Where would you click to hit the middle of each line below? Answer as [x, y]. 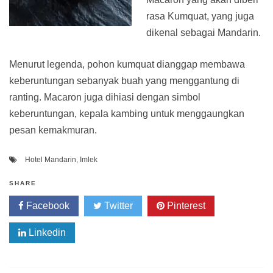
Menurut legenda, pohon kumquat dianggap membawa [127, 65]
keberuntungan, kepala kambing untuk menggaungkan [127, 114]
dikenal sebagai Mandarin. [204, 33]
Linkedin [46, 233]
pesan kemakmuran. [53, 130]
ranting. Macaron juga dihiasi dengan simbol [105, 97]
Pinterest [185, 206]
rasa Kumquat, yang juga [200, 16]
